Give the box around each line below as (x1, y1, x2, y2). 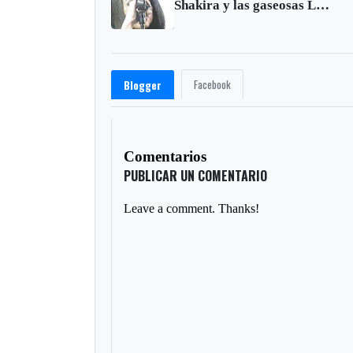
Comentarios (124, 147, 207, 165)
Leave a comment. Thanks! (124, 201, 260, 215)
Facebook (194, 76, 232, 92)
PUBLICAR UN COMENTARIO (124, 165, 268, 185)
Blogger (124, 76, 162, 93)
